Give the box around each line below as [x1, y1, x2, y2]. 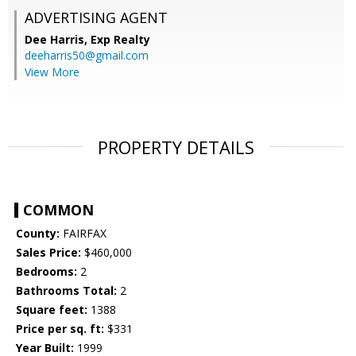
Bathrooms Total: [16, 283, 117, 299]
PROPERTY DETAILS [98, 135, 254, 160]
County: [16, 226, 60, 242]
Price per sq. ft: [16, 321, 104, 337]
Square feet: [16, 302, 87, 318]
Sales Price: [16, 245, 81, 261]
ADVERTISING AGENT [25, 8, 168, 28]
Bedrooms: [16, 264, 77, 280]
